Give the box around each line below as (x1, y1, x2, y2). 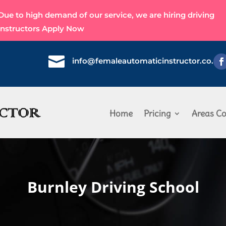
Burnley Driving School (27, 176, 199, 197)
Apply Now (42, 24, 84, 33)
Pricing (143, 108, 171, 119)
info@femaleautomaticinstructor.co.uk (72, 56, 224, 66)
